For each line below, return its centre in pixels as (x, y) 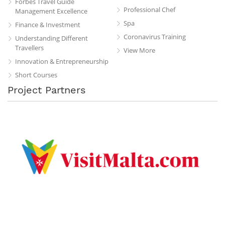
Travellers (29, 47)
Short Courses (36, 75)
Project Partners (47, 90)
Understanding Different (51, 38)
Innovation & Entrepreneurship (62, 61)
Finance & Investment (48, 24)
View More (139, 50)
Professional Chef (149, 9)
